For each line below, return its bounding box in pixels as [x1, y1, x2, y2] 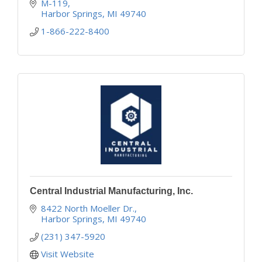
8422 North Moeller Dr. [40, 202, 135, 214]
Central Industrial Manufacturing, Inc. [30, 185, 193, 196]
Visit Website [40, 247, 94, 260]
